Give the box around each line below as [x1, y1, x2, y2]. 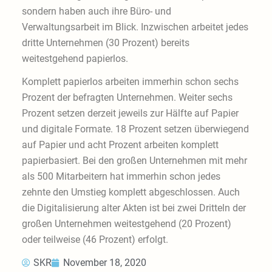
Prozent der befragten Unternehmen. [21, 91, 178, 103]
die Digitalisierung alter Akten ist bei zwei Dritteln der [21, 202, 246, 214]
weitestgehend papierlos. [21, 52, 128, 64]
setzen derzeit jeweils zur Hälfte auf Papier [54, 107, 239, 119]
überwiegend [194, 123, 249, 135]
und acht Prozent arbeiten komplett [68, 138, 219, 151]
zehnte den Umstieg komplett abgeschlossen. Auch [21, 186, 240, 198]
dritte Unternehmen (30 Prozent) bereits [21, 36, 189, 49]
